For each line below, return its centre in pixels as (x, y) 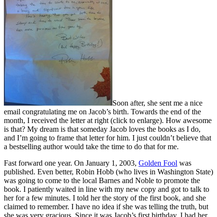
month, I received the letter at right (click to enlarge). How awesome (108, 120)
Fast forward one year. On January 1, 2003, (71, 163)
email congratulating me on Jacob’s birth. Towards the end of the (102, 111)
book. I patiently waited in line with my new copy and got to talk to (107, 189)
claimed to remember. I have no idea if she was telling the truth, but (106, 206)
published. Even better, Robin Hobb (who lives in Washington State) (108, 171)
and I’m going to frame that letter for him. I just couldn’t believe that (108, 138)
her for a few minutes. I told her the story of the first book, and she (105, 198)
